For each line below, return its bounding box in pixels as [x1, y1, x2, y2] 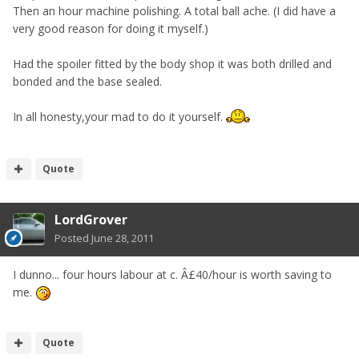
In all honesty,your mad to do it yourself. [13, 109, 226, 125]
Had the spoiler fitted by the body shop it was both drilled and [13, 56, 332, 72]
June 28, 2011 [91, 230, 154, 245]
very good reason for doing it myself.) [13, 21, 208, 37]
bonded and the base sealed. [13, 74, 162, 90]
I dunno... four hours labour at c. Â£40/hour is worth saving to [13, 266, 332, 282]
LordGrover [54, 210, 127, 228]
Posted [54, 230, 91, 245]
